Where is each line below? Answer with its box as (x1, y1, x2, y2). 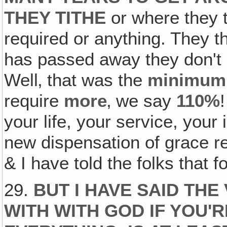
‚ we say (107, 91, 177, 111)
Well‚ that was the (4, 70, 148, 90)
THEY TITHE (4, 8, 106, 28)
